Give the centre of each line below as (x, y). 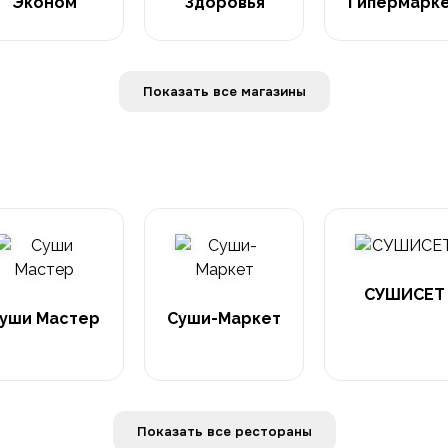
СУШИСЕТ (404, 294)
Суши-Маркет (224, 318)
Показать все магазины (273, 91)
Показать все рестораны (273, 431)
